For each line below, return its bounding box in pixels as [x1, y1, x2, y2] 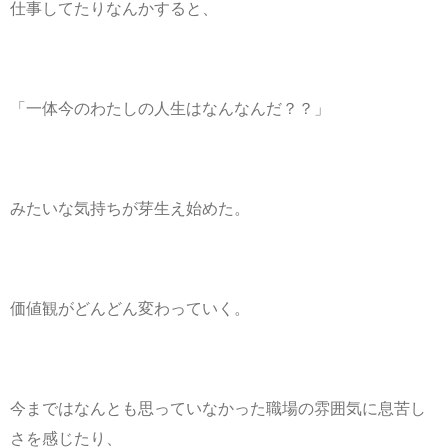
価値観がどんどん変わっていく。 [10, 299, 250, 317]
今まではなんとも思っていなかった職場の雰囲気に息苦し [10, 399, 426, 417]
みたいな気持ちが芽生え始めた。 [10, 199, 250, 217]
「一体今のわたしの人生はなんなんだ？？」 [10, 99, 330, 117]
